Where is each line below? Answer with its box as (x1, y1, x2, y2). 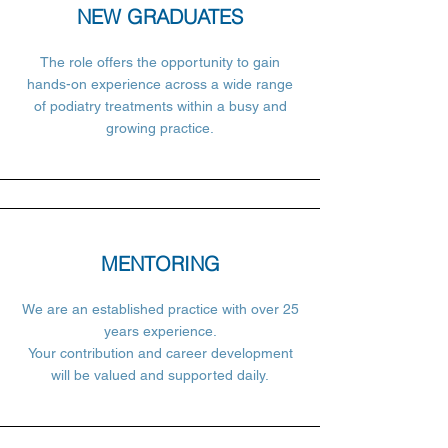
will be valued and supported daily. (51, 367, 269, 383)
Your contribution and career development (27, 345, 293, 361)
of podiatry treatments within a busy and (33, 98, 287, 114)
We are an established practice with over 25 (21, 301, 299, 317)
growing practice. (106, 120, 214, 136)
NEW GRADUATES (77, 4, 243, 29)
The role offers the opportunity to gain (40, 54, 280, 70)
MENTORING (100, 251, 220, 276)
